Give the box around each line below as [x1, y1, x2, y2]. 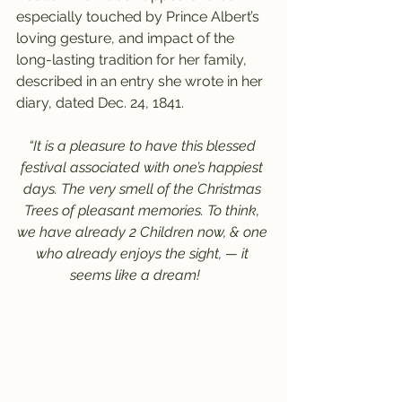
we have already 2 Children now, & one [16, 223, 271, 241]
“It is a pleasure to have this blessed [28, 137, 259, 155]
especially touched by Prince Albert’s [16, 8, 263, 26]
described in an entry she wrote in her [16, 73, 267, 91]
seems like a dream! [69, 267, 218, 284]
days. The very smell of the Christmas [22, 180, 265, 198]
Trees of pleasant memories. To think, [24, 202, 263, 220]
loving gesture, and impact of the [16, 30, 238, 48]
